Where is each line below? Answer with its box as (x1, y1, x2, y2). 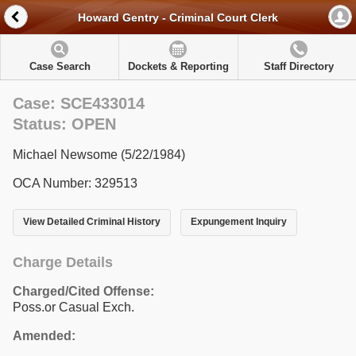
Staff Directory (263, 60, 334, 72)
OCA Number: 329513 (13, 176, 137, 190)
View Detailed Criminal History (23, 216, 161, 228)
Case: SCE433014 (13, 95, 145, 112)
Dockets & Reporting (127, 60, 229, 72)
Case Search (29, 60, 91, 72)
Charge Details (13, 253, 113, 270)
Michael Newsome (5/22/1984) (13, 148, 185, 161)
